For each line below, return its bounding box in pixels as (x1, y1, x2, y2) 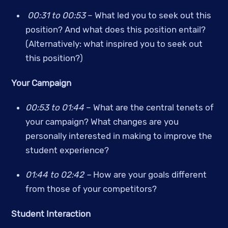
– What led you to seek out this (87, 10, 211, 21)
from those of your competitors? (25, 184, 157, 194)
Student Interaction (11, 208, 91, 219)
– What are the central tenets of (83, 102, 214, 112)
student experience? (25, 145, 109, 155)
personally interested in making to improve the (25, 130, 212, 141)
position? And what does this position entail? (25, 24, 206, 35)
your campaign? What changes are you (25, 116, 179, 127)
